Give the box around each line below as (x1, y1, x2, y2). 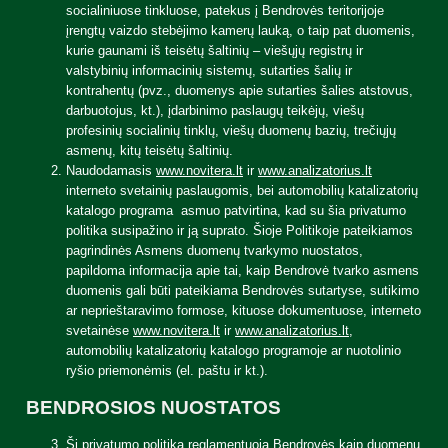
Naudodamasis (66, 163, 156, 178)
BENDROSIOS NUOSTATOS (26, 397, 281, 418)
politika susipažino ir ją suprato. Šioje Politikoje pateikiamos (66, 223, 413, 238)
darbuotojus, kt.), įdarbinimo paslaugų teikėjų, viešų (66, 103, 364, 118)
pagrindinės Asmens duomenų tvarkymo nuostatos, (66, 243, 363, 258)
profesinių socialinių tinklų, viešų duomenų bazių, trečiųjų (66, 123, 396, 138)
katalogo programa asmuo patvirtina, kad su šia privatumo (66, 203, 406, 218)
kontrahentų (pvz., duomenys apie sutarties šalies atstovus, (66, 83, 413, 98)
